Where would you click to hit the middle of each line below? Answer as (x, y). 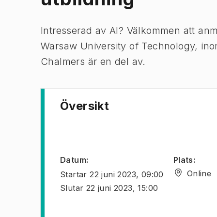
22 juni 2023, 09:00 (127, 174)
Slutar (72, 188)
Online (199, 173)
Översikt (85, 106)
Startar (74, 174)
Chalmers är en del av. (93, 62)
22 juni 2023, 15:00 (122, 188)
